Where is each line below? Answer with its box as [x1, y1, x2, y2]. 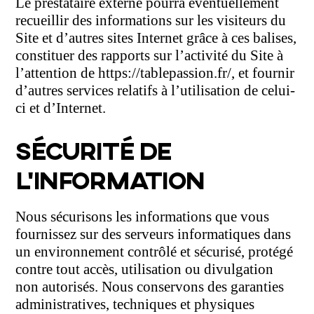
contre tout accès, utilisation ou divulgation [15, 261, 274, 278]
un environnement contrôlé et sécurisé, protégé [15, 243, 294, 261]
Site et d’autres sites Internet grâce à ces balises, [15, 29, 297, 46]
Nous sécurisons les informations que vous [15, 208, 270, 226]
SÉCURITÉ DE [15, 135, 172, 165]
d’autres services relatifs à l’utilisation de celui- [15, 81, 296, 99]
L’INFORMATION [15, 164, 205, 194]
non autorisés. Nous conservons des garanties [15, 278, 285, 296]
